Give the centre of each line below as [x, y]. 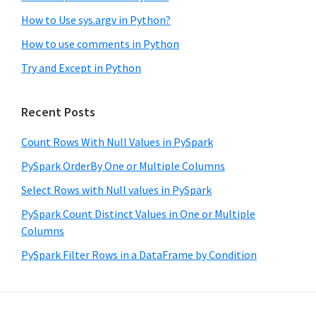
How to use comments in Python [100, 44]
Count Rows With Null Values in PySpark [117, 142]
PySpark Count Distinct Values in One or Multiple [138, 214]
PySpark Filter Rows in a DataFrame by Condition [139, 255]
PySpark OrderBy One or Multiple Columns [123, 166]
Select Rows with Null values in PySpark [116, 190]
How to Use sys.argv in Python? [96, 20]
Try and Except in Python [81, 68]
